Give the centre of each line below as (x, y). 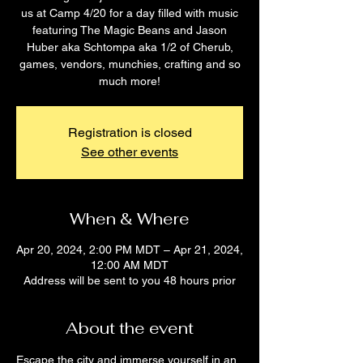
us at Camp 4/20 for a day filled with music (130, 13)
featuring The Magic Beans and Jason (130, 30)
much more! (130, 81)
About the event (130, 328)
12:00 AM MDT (130, 265)
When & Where (130, 218)
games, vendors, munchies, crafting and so (130, 64)
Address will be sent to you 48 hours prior (130, 280)
